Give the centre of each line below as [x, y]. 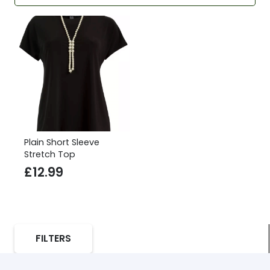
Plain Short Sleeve [62, 142]
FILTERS [54, 239]
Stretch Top [50, 154]
